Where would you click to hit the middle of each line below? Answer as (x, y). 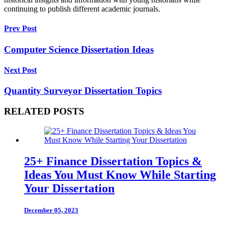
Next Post (20, 70)
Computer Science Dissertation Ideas (79, 49)
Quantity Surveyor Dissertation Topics (83, 91)
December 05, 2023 (51, 210)
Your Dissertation (69, 188)
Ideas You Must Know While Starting (120, 175)
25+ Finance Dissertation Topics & (113, 161)
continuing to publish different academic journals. (82, 9)
